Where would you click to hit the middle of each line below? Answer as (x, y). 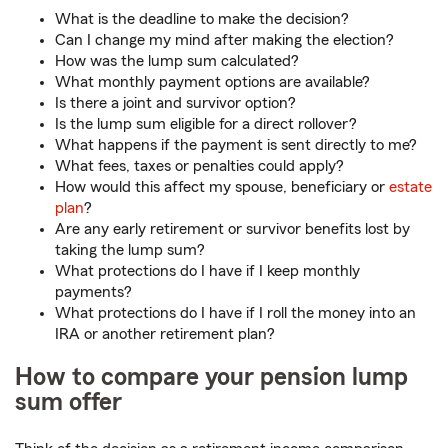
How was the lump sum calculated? (177, 61)
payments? (93, 292)
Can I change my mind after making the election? (224, 40)
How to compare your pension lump (211, 378)
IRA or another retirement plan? (165, 334)
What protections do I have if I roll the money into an (235, 313)
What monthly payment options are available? (212, 82)
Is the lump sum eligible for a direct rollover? (206, 124)
